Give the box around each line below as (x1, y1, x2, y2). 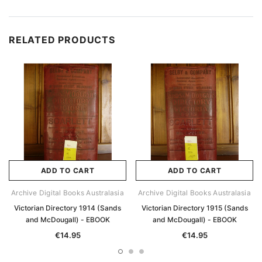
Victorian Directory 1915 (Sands (141, 204, 248, 213)
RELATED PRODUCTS (9, 34, 115, 46)
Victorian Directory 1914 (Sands (14, 204, 121, 213)
